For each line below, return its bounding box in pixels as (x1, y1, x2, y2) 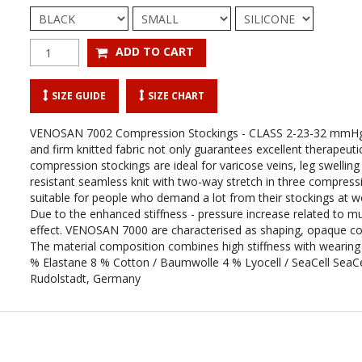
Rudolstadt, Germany (30, 271, 141, 286)
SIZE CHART (148, 89, 205, 102)
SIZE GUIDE (52, 89, 107, 102)
